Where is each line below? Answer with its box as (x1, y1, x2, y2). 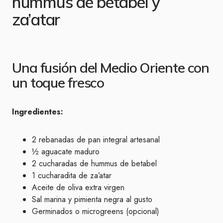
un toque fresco (12, 74, 105, 91)
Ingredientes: (12, 106, 63, 117)
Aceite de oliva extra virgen (32, 182, 124, 193)
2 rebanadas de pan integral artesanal (32, 134, 160, 145)
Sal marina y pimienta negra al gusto (32, 194, 152, 205)
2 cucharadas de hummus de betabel (32, 158, 157, 169)
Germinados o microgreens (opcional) (32, 206, 159, 217)
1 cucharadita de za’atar (32, 170, 111, 181)
